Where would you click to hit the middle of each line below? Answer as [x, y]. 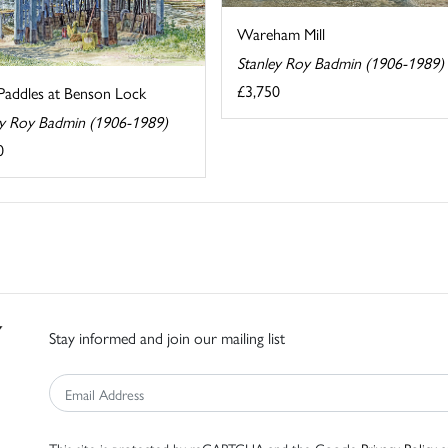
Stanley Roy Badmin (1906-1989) [340, 62]
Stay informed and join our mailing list [167, 338]
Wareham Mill [280, 33]
